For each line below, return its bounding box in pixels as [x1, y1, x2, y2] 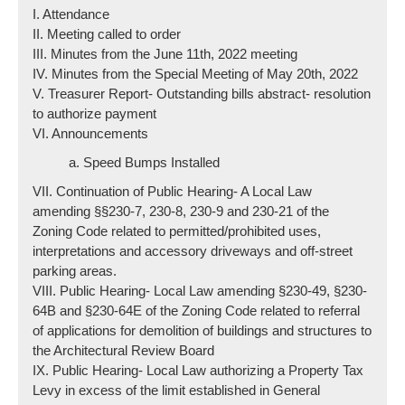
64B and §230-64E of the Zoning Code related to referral [33, 303, 361, 318]
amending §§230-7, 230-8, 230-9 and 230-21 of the [33, 203, 330, 219]
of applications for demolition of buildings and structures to [33, 323, 372, 338]
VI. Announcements [33, 126, 149, 141]
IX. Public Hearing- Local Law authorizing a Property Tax [33, 363, 364, 378]
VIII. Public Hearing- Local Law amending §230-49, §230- [33, 283, 368, 298]
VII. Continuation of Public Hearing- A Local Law [33, 184, 313, 199]
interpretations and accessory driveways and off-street [33, 243, 353, 259]
